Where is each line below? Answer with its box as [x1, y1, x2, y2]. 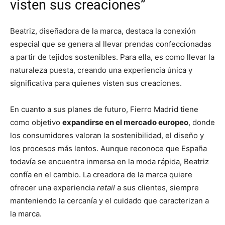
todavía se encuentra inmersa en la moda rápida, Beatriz [10, 157, 209, 167]
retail [97, 183, 117, 193]
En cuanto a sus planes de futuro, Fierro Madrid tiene [10, 104, 198, 115]
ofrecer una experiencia [10, 183, 97, 193]
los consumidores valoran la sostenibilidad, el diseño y [10, 131, 204, 141]
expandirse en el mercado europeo [62, 118, 188, 128]
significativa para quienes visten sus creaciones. [10, 78, 182, 88]
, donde [188, 118, 215, 128]
